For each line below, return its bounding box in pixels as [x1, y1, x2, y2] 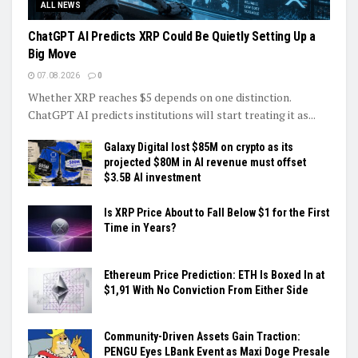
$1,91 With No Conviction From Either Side [104, 283, 308, 296]
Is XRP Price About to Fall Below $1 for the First [104, 206, 329, 220]
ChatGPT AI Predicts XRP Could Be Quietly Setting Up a [28, 29, 316, 45]
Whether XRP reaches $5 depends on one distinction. [28, 89, 291, 105]
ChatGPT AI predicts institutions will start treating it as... [28, 107, 316, 123]
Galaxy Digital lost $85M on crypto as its [104, 141, 293, 154]
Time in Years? [104, 221, 176, 235]
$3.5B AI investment [104, 171, 201, 185]
